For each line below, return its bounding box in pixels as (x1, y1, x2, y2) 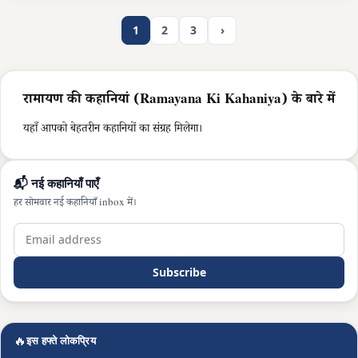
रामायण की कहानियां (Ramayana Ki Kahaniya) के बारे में (23, 90, 335, 113)
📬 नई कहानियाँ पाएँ (14, 175, 99, 192)
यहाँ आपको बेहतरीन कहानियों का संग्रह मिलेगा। (23, 121, 202, 140)
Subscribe (152, 265, 206, 280)
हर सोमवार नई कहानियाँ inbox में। (14, 196, 137, 213)
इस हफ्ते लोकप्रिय (26, 333, 96, 348)
